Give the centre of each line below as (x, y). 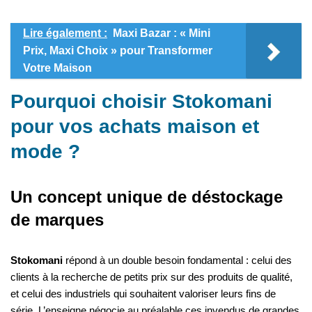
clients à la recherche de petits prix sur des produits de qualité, (151, 276)
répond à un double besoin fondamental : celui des (177, 260)
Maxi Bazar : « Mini (162, 33)
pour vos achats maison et (135, 126)
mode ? (45, 151)
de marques (57, 219)
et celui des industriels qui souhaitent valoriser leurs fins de (143, 293)
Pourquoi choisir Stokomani (141, 101)
